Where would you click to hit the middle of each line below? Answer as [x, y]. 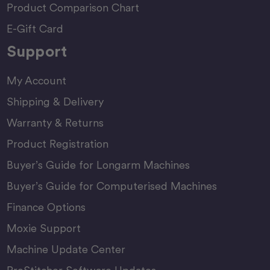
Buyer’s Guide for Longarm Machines [98, 165]
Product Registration [57, 144]
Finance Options [46, 207]
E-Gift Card [35, 29]
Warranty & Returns [55, 123]
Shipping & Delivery [55, 102]
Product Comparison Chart [73, 8]
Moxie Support [43, 228]
